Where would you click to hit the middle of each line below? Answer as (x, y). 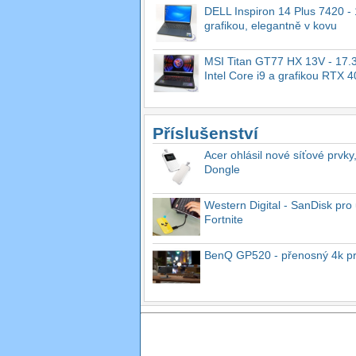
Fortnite (224, 219)
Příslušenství (205, 133)
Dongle (222, 169)
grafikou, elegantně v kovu (271, 25)
